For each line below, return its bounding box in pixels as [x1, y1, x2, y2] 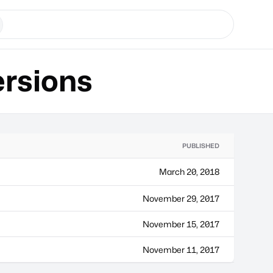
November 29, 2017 [143, 193, 219, 204]
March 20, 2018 [159, 166, 219, 177]
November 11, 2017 [143, 244, 219, 255]
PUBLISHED [182, 142, 219, 149]
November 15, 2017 [143, 219, 219, 229]
